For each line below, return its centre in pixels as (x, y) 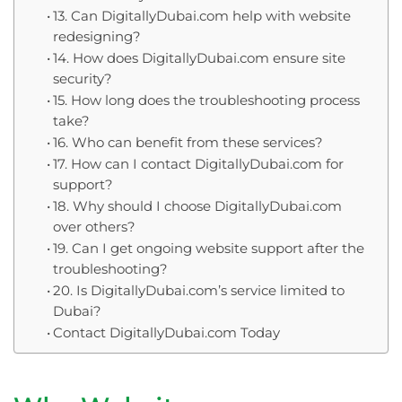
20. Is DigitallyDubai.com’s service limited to (198, 290)
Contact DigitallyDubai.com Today (166, 332)
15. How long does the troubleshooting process (206, 100)
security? (82, 79)
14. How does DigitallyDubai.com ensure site (199, 58)
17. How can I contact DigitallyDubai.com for (198, 164)
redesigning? (96, 36)
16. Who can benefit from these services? (188, 142)
